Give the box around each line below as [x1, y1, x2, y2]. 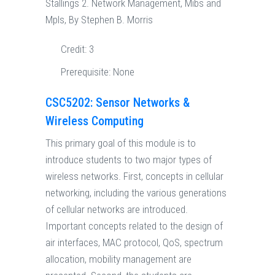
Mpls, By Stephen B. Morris [45, 14, 153, 26]
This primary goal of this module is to [45, 137, 196, 150]
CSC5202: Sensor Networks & [45, 95, 190, 110]
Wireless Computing [45, 114, 144, 129]
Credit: [61, 43, 89, 56]
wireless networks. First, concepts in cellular [45, 170, 223, 183]
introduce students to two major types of [45, 153, 212, 166]
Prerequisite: [61, 66, 113, 79]
